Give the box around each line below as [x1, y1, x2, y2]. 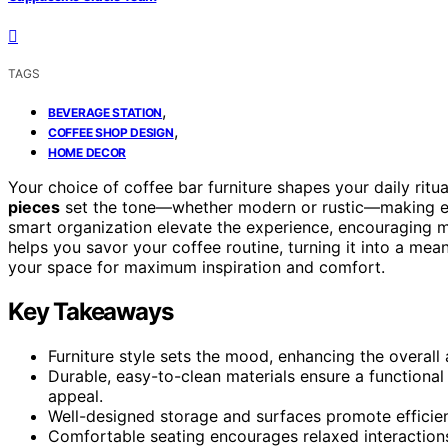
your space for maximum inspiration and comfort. [8, 256, 385, 277]
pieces [8, 196, 60, 217]
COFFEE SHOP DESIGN [48, 124, 174, 140]
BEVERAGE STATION [48, 104, 163, 120]
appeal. [48, 385, 103, 406]
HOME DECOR [48, 144, 126, 160]
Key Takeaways [8, 296, 173, 326]
